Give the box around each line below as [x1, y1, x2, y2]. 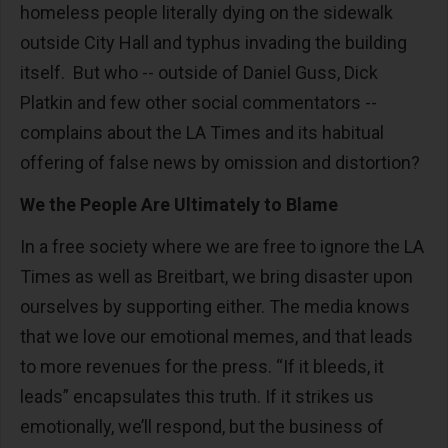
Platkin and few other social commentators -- [20, 92, 377, 114]
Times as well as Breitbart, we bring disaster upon [20, 266, 413, 288]
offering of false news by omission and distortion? [20, 152, 424, 174]
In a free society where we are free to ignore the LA [20, 236, 424, 258]
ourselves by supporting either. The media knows [20, 296, 410, 318]
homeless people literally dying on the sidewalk [20, 2, 393, 24]
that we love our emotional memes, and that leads [20, 326, 413, 348]
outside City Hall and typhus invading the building [20, 32, 407, 54]
